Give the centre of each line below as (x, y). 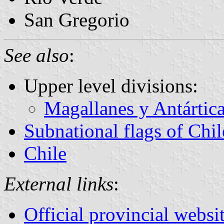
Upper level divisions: (111, 85)
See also (36, 55)
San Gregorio (77, 19)
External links (59, 183)
